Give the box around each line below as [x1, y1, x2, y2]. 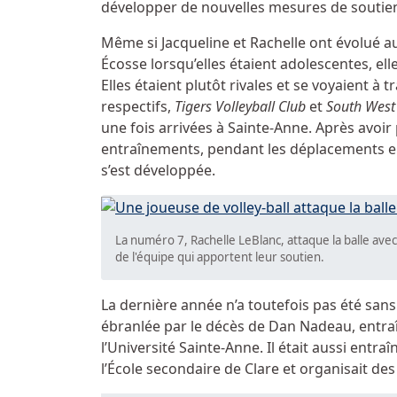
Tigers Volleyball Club [175, 97, 306, 116]
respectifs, [101, 97, 175, 116]
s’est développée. [101, 160, 215, 180]
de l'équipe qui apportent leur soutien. [115, 248, 327, 265]
